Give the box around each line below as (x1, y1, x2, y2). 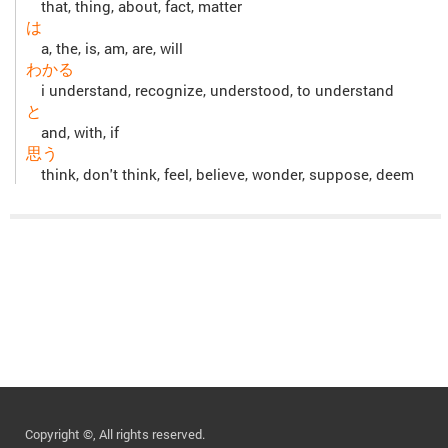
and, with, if (41, 123, 119, 143)
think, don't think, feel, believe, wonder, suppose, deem (41, 165, 414, 185)
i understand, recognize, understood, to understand (41, 81, 394, 101)
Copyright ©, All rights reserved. (25, 425, 205, 444)
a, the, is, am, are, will (41, 39, 183, 59)
